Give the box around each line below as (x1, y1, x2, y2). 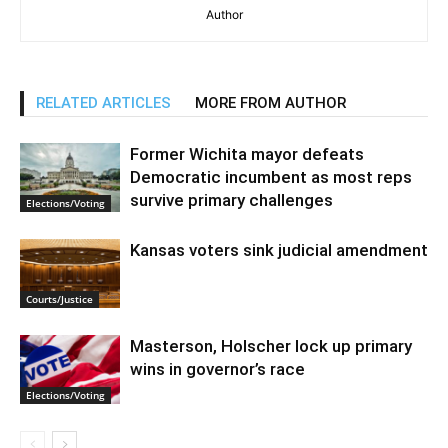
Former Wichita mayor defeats (130, 144, 364, 164)
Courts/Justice (26, 291, 93, 306)
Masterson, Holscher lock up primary (130, 336, 412, 356)
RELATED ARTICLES (36, 94, 171, 112)
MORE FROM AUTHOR (195, 94, 346, 112)
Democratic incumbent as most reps (130, 167, 412, 187)
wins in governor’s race (130, 359, 305, 379)
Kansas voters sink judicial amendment (130, 240, 428, 260)
